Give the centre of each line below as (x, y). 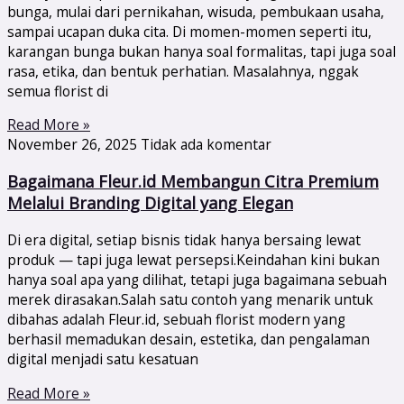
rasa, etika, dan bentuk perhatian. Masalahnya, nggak (183, 71)
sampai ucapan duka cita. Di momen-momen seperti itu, (189, 31)
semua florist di (58, 91)
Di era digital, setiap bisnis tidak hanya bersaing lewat (184, 240)
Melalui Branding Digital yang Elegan (150, 203)
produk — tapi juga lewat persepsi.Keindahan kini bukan (193, 260)
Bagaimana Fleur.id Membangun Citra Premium (193, 182)
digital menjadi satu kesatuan (103, 359)
